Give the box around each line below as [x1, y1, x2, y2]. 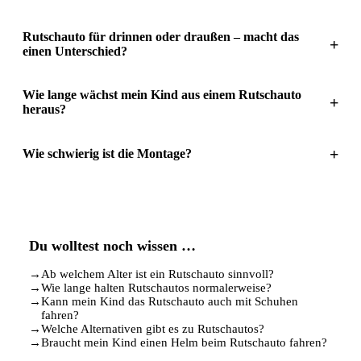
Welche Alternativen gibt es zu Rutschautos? [41, 322, 264, 335]
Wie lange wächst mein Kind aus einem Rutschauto [23, 87, 301, 102]
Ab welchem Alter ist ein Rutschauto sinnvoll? [41, 267, 274, 280]
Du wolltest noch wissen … [29, 237, 196, 254]
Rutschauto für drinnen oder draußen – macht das [23, 29, 299, 44]
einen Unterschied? [23, 44, 127, 58]
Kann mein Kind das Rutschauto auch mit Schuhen [41, 294, 298, 308]
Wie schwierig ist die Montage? [23, 146, 192, 160]
